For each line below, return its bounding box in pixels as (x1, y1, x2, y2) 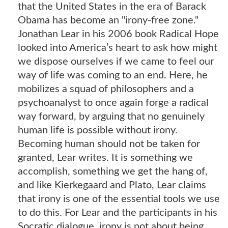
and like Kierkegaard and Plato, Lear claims (18, 180, 206, 190)
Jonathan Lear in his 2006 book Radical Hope (18, 28, 219, 39)
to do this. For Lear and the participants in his (18, 207, 217, 218)
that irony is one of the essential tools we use (18, 193, 220, 204)
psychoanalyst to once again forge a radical (18, 97, 209, 108)
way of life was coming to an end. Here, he (18, 70, 208, 80)
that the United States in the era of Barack (18, 1, 206, 12)
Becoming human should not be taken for (18, 138, 200, 149)
